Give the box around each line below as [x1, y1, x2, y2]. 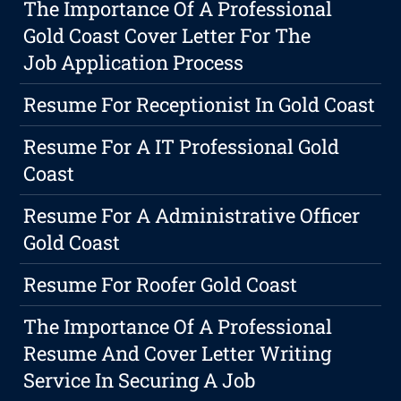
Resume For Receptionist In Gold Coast [23, 91, 376, 118]
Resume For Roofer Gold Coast [23, 271, 298, 298]
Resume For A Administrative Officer [23, 202, 361, 229]
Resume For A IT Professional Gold [23, 133, 340, 160]
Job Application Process [23, 49, 244, 76]
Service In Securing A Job [23, 367, 256, 394]
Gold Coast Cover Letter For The [23, 22, 311, 49]
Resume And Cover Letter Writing [23, 340, 332, 367]
